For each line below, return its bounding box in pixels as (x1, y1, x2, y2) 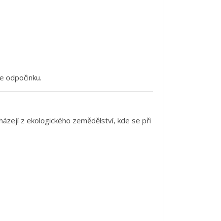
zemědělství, (73, 115, 117, 126)
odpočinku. (6, 73, 41, 83)
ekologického (27, 115, 73, 126)
